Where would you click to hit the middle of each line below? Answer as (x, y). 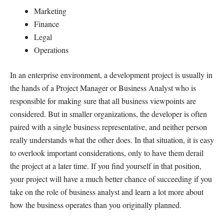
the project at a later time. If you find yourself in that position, (106, 165)
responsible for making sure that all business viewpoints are (103, 100)
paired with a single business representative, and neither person (108, 126)
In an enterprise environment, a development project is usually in (111, 74)
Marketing (50, 10)
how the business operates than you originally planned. (96, 204)
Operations (51, 49)
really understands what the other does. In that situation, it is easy (112, 139)
